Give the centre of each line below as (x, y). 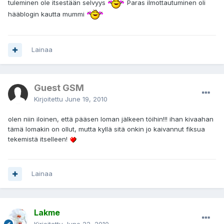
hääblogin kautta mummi (47, 14)
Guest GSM (59, 88)
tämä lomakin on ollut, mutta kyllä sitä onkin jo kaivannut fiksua (106, 129)
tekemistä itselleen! (39, 139)
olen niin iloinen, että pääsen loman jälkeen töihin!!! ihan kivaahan (111, 119)
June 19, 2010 (86, 99)
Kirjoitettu (49, 99)
